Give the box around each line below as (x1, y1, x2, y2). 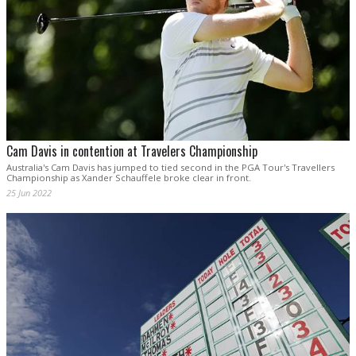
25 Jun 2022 (6, 186, 52, 199)
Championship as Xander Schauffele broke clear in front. (6, 171, 251, 184)
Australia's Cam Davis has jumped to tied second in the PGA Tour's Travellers (6, 161, 335, 173)
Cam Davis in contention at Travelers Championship (6, 141, 257, 161)
